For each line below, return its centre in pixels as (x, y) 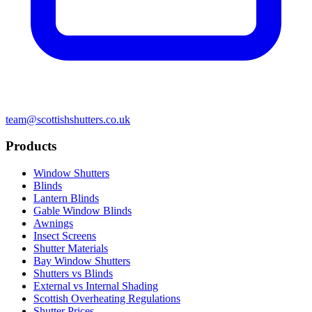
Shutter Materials (71, 248)
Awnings (53, 223)
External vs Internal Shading (96, 286)
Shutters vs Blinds (73, 273)
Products (31, 146)
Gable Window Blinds (83, 211)
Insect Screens (65, 236)
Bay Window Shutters (82, 261)
